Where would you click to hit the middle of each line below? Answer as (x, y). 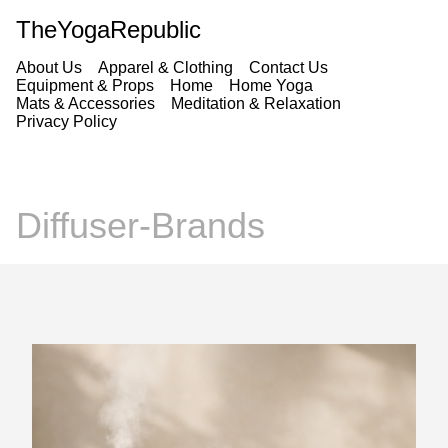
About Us (49, 67)
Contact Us (288, 67)
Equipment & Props (85, 85)
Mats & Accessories (85, 103)
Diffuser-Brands (140, 226)
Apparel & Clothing (165, 67)
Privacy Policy (66, 121)
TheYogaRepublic (108, 29)
